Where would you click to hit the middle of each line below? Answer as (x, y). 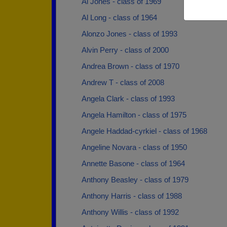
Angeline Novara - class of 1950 (134, 147)
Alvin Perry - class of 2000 (125, 50)
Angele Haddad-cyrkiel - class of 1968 (144, 131)
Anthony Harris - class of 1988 (132, 196)
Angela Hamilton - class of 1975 (134, 115)
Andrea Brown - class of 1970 (130, 66)
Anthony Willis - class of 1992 (130, 212)
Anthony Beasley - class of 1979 (135, 180)
